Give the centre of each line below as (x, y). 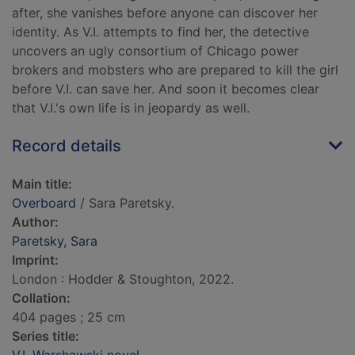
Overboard (44, 203)
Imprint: (35, 260)
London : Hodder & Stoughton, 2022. (123, 279)
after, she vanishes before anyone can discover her (165, 13)
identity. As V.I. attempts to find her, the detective (160, 32)
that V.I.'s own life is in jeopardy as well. (131, 108)
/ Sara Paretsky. (125, 203)
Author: (35, 222)
